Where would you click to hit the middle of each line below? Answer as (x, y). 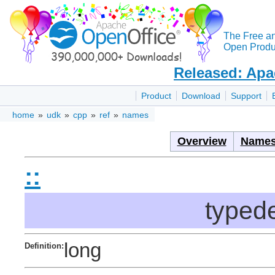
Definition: (44, 246)
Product (156, 96)
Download (201, 96)
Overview (202, 141)
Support (246, 96)
